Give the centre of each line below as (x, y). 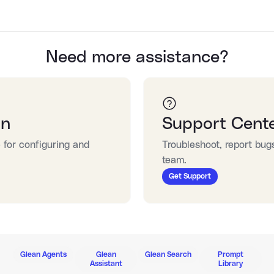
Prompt (231, 254)
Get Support (190, 176)
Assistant (106, 264)
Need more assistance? (137, 57)
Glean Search (168, 254)
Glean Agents (43, 254)
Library (231, 264)
